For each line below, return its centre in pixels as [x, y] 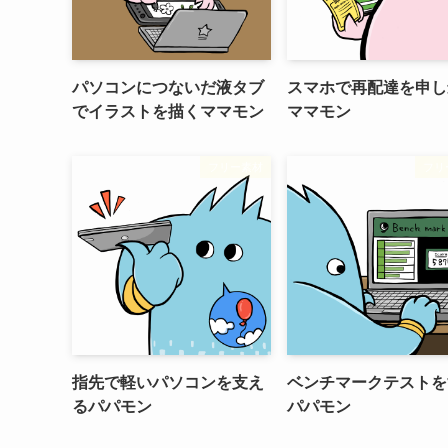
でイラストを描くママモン [168, 111]
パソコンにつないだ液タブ [168, 87]
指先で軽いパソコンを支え [168, 382]
